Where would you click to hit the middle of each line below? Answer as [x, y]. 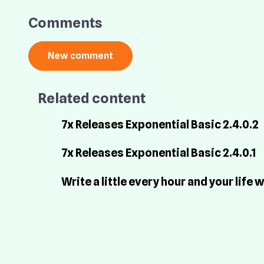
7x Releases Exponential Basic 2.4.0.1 [159, 153]
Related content [92, 98]
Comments [65, 22]
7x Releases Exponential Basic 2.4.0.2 [160, 124]
